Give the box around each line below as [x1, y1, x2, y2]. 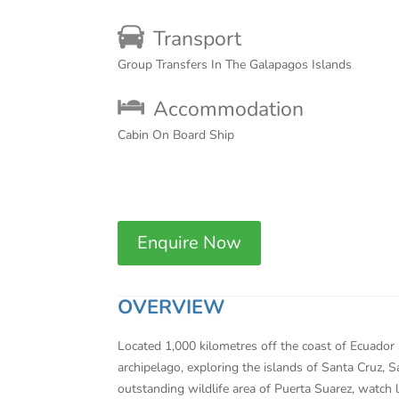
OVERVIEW [118, 294, 224, 321]
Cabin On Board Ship [118, 126, 234, 143]
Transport [153, 25, 241, 53]
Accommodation [153, 95, 304, 123]
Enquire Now [137, 231, 241, 255]
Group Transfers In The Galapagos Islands [118, 56, 352, 73]
